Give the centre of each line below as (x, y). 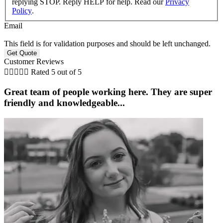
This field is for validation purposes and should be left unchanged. (107, 44)
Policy (22, 11)
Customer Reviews (34, 62)
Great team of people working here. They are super (108, 92)
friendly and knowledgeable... (64, 103)
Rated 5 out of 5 (56, 72)
